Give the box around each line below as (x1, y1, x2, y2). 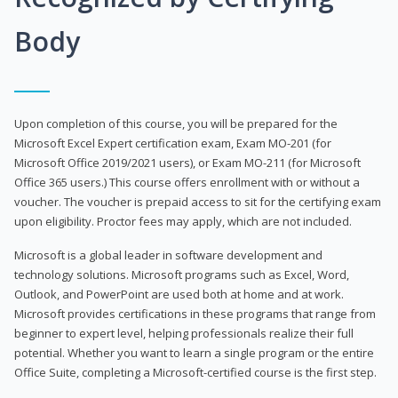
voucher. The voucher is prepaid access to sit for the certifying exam (14, 193, 381, 210)
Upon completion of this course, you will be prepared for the (14, 115, 338, 131)
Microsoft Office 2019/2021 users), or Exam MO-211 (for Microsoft (14, 154, 361, 171)
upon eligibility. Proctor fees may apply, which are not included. (14, 212, 352, 229)
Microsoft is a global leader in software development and (14, 246, 322, 263)
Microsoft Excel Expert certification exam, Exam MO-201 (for (14, 134, 331, 151)
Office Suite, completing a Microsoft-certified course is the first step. (14, 363, 377, 380)
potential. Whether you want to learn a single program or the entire (14, 344, 374, 361)
